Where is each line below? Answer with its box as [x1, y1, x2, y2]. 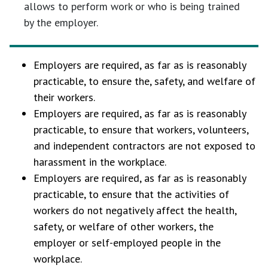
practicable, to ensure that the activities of [33, 187, 229, 201]
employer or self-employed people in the [33, 236, 221, 249]
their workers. [33, 90, 95, 104]
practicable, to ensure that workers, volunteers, [33, 123, 248, 136]
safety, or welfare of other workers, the [33, 220, 214, 233]
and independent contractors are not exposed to [33, 139, 255, 153]
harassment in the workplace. [33, 155, 166, 169]
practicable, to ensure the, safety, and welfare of [33, 74, 255, 88]
